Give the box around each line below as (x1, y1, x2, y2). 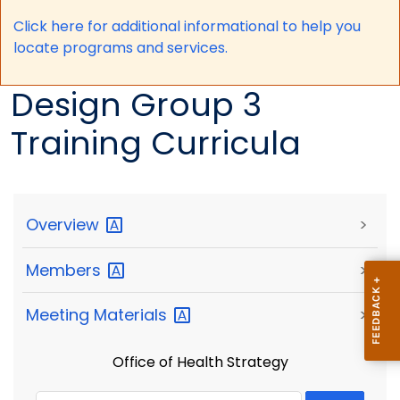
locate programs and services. (12, 37, 228, 58)
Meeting (26, 304, 94, 327)
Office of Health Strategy (112, 351, 288, 372)
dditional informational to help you (120, 15, 362, 37)
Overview (26, 213, 104, 237)
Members (26, 258, 105, 281)
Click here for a (12, 15, 121, 37)
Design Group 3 (11, 82, 262, 129)
